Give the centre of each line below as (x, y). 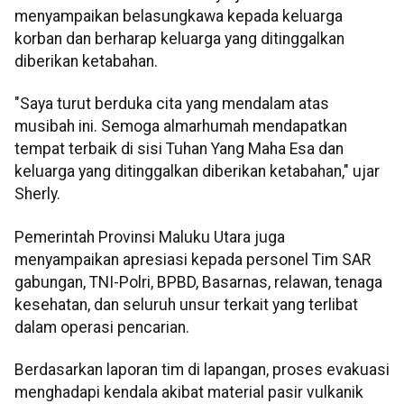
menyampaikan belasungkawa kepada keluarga (179, 16)
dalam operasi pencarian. (102, 327)
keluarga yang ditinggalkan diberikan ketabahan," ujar (197, 172)
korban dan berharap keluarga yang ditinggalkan (179, 38)
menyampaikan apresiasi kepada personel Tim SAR (193, 259)
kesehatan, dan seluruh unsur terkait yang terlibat (186, 304)
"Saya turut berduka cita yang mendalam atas (172, 104)
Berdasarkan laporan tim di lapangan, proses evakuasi (202, 370)
